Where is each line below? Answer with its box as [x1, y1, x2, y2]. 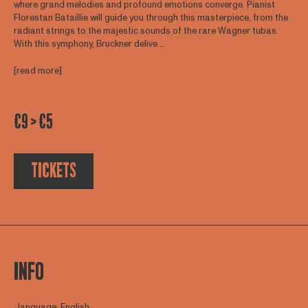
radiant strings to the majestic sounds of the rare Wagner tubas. [13, 25, 278, 38]
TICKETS [30, 160, 76, 182]
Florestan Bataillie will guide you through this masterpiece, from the [13, 12, 288, 25]
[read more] [13, 64, 62, 77]
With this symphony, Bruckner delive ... [13, 38, 166, 51]
